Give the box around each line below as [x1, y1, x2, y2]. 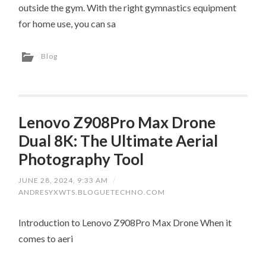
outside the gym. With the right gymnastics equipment [18, 1, 237, 13]
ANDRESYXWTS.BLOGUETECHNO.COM [18, 187, 166, 197]
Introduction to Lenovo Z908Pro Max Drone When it [18, 216, 232, 228]
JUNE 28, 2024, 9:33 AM [18, 175, 109, 185]
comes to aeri [18, 232, 74, 244]
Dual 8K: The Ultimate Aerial [18, 131, 218, 150]
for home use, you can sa [18, 17, 116, 29]
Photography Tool [18, 149, 144, 169]
